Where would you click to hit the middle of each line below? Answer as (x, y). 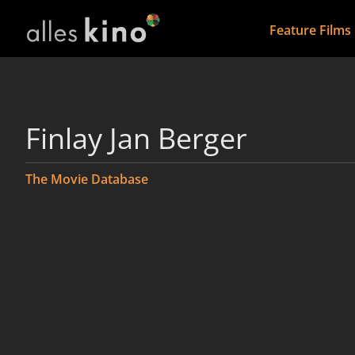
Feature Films (310, 30)
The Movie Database (87, 179)
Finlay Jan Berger (136, 138)
